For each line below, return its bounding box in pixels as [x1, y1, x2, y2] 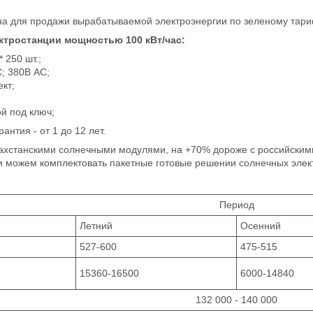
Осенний [240, 219, 281, 231]
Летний [80, 219, 112, 231]
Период [219, 198, 254, 210]
